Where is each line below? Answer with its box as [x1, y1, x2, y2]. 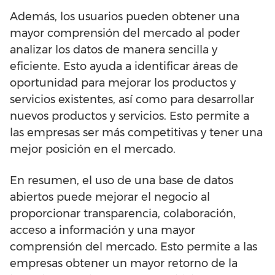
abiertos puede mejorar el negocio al [10, 190, 210, 204]
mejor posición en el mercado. [10, 142, 176, 157]
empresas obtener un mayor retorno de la [10, 257, 238, 271]
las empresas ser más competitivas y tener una [10, 126, 263, 140]
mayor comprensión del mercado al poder [10, 26, 240, 41]
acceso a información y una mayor [10, 223, 195, 238]
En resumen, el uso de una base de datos [10, 174, 233, 188]
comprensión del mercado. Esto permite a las [10, 240, 257, 254]
